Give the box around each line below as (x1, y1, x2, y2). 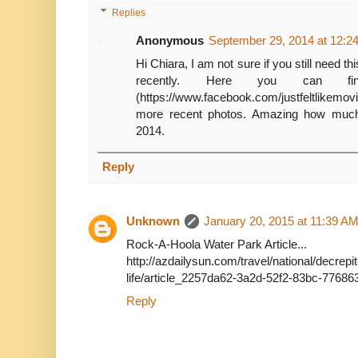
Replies (112, 7, 146, 19)
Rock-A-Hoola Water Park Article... (126, 237, 307, 252)
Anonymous (136, 34, 204, 48)
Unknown (126, 214, 180, 229)
